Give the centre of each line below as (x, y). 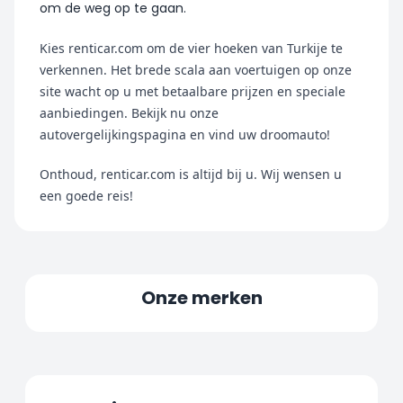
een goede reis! (86, 195)
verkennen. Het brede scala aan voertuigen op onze (196, 69)
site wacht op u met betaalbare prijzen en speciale (193, 91)
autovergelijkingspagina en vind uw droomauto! (185, 134)
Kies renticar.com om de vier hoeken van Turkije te (191, 48)
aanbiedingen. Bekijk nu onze (129, 112)
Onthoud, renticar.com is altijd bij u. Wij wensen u (191, 174)
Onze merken (201, 297)
